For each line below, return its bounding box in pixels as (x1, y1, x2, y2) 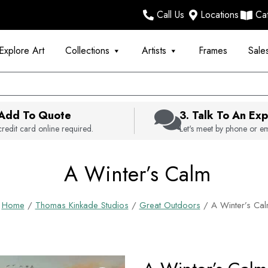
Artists (141, 44, 166, 57)
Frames (198, 44, 227, 57)
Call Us (156, 8, 184, 22)
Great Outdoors (139, 199, 200, 212)
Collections (65, 44, 109, 57)
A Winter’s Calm (63, 159, 211, 189)
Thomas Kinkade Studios (35, 199, 129, 212)
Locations (200, 8, 239, 22)
